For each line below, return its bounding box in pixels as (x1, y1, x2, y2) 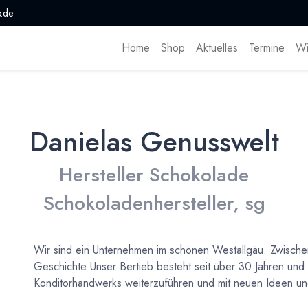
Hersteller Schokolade (59, 161, 249, 190)
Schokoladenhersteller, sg (43, 189, 265, 218)
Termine (248, 40, 285, 56)
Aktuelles (195, 40, 238, 56)
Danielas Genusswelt (29, 122, 279, 162)
